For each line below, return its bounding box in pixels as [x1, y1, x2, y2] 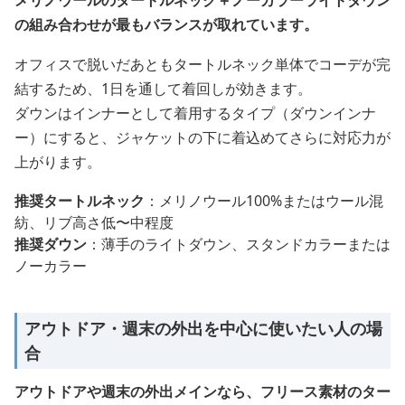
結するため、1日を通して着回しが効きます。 [14, 79, 312, 99]
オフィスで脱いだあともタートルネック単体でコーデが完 [14, 54, 391, 74]
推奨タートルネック [14, 191, 145, 211]
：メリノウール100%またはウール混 [145, 191, 383, 211]
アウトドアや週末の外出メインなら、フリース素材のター [14, 381, 391, 401]
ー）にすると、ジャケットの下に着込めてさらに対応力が [14, 127, 391, 147]
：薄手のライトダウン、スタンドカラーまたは [87, 234, 391, 254]
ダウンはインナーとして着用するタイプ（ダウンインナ [14, 103, 376, 123]
